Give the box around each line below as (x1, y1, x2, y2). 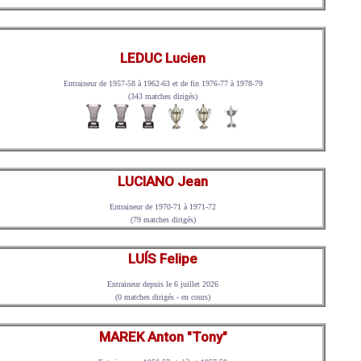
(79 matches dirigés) (130, 214, 196, 224)
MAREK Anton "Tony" (98, 329, 227, 345)
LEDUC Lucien (120, 50, 206, 67)
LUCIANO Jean (118, 172, 209, 189)
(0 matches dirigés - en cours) (115, 293, 211, 302)
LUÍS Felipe (128, 251, 198, 268)
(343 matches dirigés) (128, 92, 198, 102)
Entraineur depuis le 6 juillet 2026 (107, 280, 219, 289)
